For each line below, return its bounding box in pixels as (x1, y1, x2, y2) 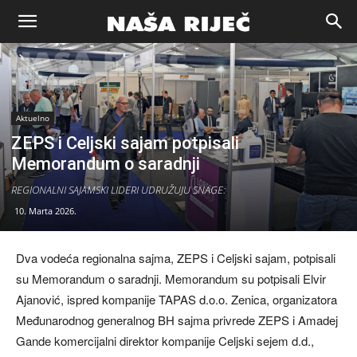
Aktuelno (16, 112, 49, 124)
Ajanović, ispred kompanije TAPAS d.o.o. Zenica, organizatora (16, 291, 337, 308)
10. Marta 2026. (14, 205, 76, 218)
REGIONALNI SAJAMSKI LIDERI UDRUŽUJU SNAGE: (11, 182, 226, 198)
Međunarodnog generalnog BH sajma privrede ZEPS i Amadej (16, 312, 338, 329)
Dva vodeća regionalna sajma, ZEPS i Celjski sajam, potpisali (16, 249, 335, 267)
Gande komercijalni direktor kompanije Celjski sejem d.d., (16, 332, 314, 350)
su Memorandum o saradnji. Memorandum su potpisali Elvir (16, 270, 326, 288)
